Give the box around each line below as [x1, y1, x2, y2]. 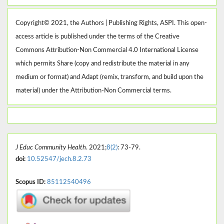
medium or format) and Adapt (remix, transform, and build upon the [15, 74, 203, 81]
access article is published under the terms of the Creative [15, 33, 179, 40]
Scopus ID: [15, 179, 45, 185]
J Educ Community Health [15, 144, 86, 151]
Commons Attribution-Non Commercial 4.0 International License [15, 47, 198, 54]
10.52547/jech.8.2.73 [27, 156, 91, 162]
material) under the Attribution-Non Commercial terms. [15, 87, 171, 94]
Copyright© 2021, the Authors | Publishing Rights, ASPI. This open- [15, 20, 207, 27]
